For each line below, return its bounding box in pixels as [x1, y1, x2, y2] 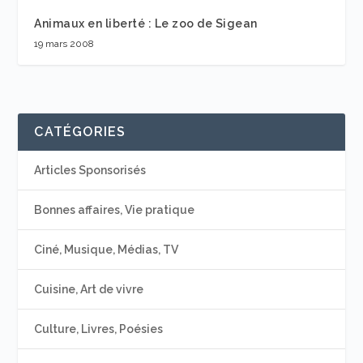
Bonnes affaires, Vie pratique [34, 203, 195, 217]
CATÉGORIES [34, 124, 126, 140]
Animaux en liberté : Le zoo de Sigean [34, 17, 258, 31]
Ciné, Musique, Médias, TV [34, 243, 179, 257]
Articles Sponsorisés [34, 164, 147, 177]
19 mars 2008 [34, 38, 95, 50]
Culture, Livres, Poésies [34, 322, 164, 336]
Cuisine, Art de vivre [34, 283, 144, 297]
